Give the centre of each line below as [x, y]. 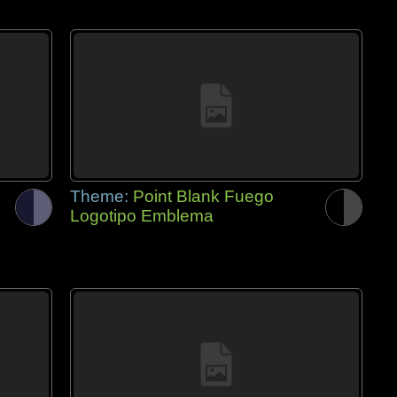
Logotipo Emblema [142, 216]
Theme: [101, 196]
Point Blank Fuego [203, 196]
